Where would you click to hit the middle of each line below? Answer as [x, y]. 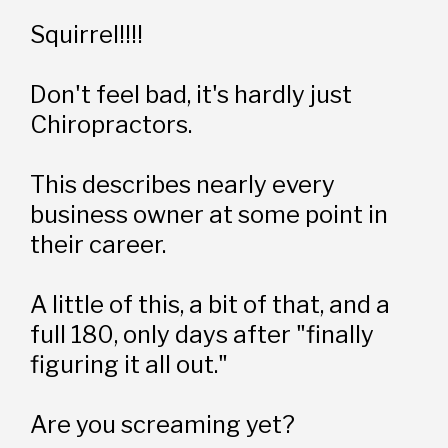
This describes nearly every [183, 184]
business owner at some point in [209, 214]
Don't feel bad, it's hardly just [191, 94]
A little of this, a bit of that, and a [210, 304]
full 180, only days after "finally [202, 334]
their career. [98, 244]
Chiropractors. [114, 124]
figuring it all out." [129, 364]
